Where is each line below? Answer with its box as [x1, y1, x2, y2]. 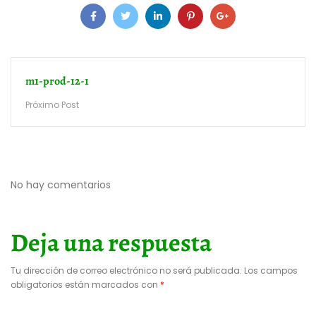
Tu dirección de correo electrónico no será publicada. [11, 265, 242, 277]
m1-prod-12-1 [25, 73, 89, 90]
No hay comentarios [11, 178, 111, 193]
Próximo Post [25, 99, 79, 111]
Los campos [244, 265, 298, 277]
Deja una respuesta [11, 225, 212, 260]
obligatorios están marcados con [11, 279, 160, 291]
